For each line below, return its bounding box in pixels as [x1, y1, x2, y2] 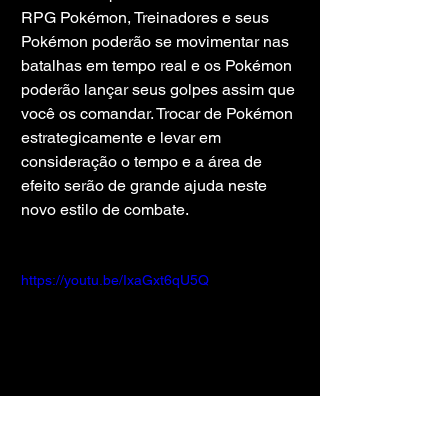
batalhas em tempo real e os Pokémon [21, 56, 296, 76]
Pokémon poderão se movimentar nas [21, 32, 293, 52]
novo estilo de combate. [21, 200, 189, 220]
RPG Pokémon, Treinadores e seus [21, 8, 273, 28]
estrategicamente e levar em [21, 128, 225, 148]
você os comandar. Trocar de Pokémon [21, 104, 297, 124]
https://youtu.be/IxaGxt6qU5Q [21, 272, 209, 289]
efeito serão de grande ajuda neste [21, 176, 271, 196]
